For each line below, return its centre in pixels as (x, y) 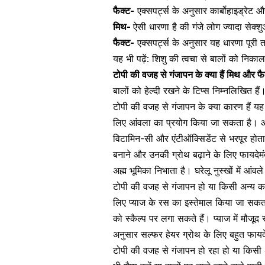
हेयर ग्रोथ (183, 235)
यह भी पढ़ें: (132, 59)
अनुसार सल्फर (139, 235)
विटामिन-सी (133, 139)
